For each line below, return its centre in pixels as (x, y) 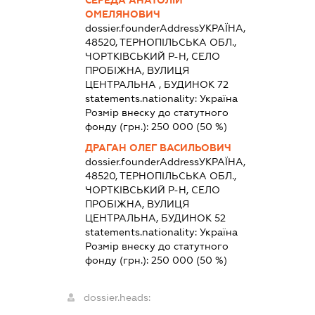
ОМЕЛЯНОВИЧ (122, 14)
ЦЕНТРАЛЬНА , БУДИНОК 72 (156, 85)
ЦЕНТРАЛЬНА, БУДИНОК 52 (155, 218)
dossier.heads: (117, 298)
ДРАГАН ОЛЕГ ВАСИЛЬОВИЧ (158, 148)
